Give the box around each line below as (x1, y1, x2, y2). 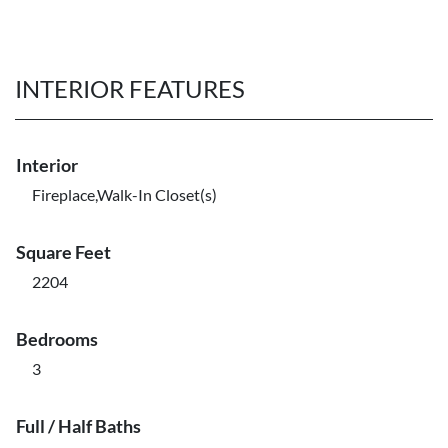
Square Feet (16, 241, 111, 263)
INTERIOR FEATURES (15, 74, 245, 103)
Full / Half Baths (16, 415, 141, 437)
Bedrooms (16, 328, 98, 350)
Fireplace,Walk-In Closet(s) (32, 185, 217, 204)
